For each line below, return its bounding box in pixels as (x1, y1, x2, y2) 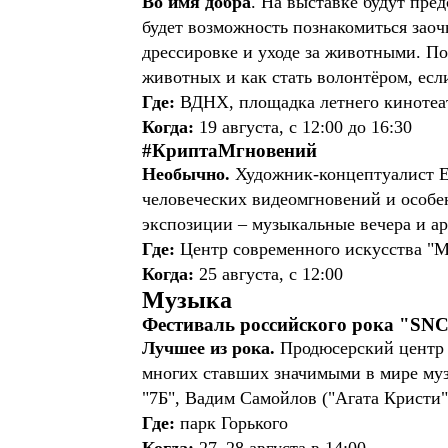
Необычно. (142, 164, 230, 184)
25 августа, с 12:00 (194, 264, 348, 284)
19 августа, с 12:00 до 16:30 (194, 117, 412, 137)
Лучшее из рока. (142, 338, 275, 358)
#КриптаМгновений (142, 140, 322, 161)
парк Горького (175, 413, 293, 433)
